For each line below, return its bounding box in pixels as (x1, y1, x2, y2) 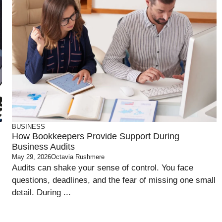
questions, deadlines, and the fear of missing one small (12, 175, 216, 185)
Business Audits (12, 142, 75, 152)
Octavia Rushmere (51, 153, 105, 161)
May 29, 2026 (12, 153, 52, 161)
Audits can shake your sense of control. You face (12, 163, 194, 172)
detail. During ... (12, 188, 71, 197)
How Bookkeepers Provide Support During (12, 131, 180, 141)
